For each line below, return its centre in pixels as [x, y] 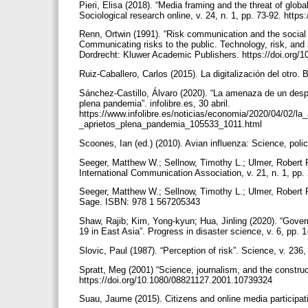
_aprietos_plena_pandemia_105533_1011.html [172, 124]
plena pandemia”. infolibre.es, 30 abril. [155, 103]
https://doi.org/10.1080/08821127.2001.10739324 [177, 280]
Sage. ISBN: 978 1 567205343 [141, 202]
